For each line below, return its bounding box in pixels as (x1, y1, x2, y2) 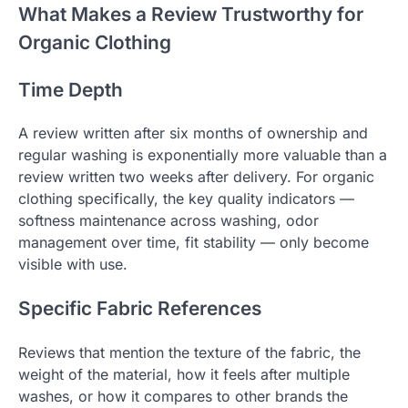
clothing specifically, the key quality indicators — (18, 189, 354, 209)
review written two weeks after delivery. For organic (18, 168, 374, 187)
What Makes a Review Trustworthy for (18, 2, 363, 25)
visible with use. (18, 255, 127, 274)
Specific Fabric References (18, 297, 261, 321)
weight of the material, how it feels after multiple (18, 364, 350, 383)
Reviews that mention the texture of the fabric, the (18, 342, 361, 362)
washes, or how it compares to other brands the (18, 386, 348, 405)
